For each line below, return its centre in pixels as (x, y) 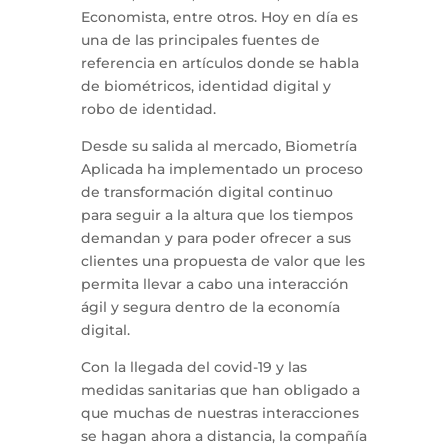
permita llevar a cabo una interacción (214, 284)
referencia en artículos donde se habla (219, 63)
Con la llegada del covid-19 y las (193, 367)
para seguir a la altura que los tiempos (216, 215)
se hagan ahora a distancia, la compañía (223, 436)
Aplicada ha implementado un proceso (221, 169)
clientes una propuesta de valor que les (222, 261)
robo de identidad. (148, 109)
